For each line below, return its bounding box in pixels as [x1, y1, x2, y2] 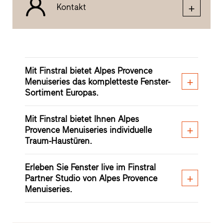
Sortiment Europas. [24, 88, 99, 98]
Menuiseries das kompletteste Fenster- [24, 77, 170, 87]
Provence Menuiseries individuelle [24, 125, 152, 135]
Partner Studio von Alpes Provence [24, 173, 157, 184]
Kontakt [56, 1, 86, 12]
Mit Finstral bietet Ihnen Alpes [24, 114, 139, 124]
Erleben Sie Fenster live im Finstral [24, 162, 156, 173]
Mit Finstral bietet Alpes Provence [24, 66, 152, 76]
